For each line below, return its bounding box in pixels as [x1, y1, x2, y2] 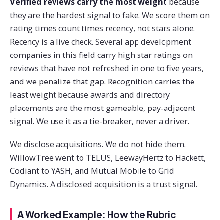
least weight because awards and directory [10, 89, 170, 100]
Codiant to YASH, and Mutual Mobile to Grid [10, 165, 174, 176]
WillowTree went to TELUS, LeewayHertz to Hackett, [10, 152, 206, 163]
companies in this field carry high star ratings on [10, 49, 192, 60]
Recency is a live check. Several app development [10, 36, 191, 47]
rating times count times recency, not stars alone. [10, 23, 195, 34]
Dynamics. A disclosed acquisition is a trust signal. [10, 178, 197, 190]
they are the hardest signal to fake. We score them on [10, 9, 210, 21]
